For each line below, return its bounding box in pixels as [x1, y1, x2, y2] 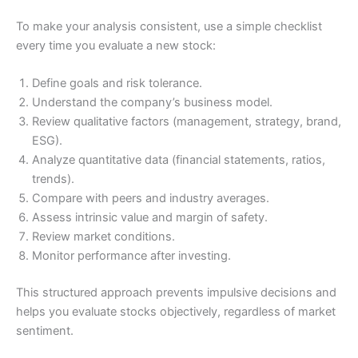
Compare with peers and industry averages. [32, 191, 269, 206]
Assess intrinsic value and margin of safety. [32, 210, 268, 225]
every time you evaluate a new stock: [16, 38, 216, 53]
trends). [32, 172, 74, 187]
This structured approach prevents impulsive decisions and [16, 285, 336, 300]
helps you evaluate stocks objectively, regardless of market [16, 304, 336, 320]
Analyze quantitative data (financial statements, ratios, [32, 153, 325, 168]
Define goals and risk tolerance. [32, 76, 202, 91]
